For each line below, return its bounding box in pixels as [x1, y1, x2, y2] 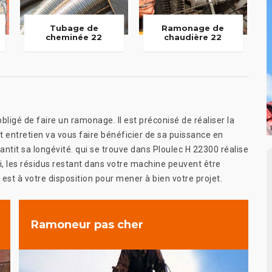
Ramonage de [161, 23, 225, 33]
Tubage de [49, 23, 98, 33]
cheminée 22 [46, 32, 103, 42]
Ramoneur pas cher [31, 217, 143, 231]
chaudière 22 [164, 32, 222, 42]
